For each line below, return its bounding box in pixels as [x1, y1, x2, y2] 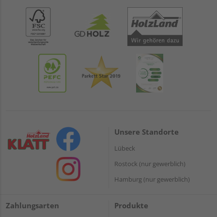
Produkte [114, 201, 148, 211]
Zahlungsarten [6, 201, 59, 211]
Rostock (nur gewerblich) [114, 159, 186, 168]
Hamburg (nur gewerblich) [114, 174, 190, 184]
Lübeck [114, 143, 135, 153]
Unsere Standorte [114, 126, 179, 137]
